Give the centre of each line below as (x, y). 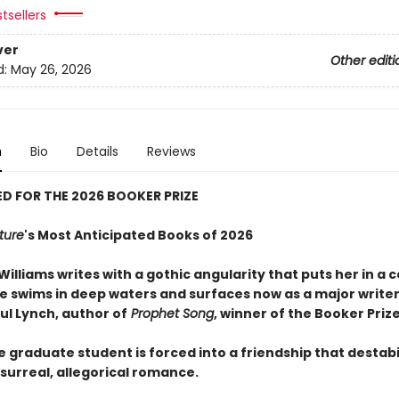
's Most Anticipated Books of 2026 (138, 235)
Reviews (171, 151)
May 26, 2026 (51, 70)
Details (97, 151)
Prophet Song (170, 313)
